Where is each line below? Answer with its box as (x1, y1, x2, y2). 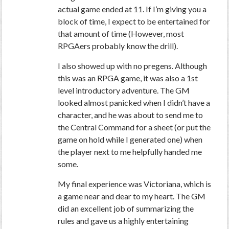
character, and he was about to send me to (58, 110, 203, 120)
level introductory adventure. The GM (58, 85, 190, 96)
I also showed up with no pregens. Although (58, 61, 208, 71)
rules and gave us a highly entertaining (58, 216, 189, 226)
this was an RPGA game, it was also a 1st (58, 73, 198, 83)
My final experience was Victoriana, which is (58, 179, 212, 189)
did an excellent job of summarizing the (58, 203, 194, 214)
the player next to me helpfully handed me (58, 147, 202, 157)
